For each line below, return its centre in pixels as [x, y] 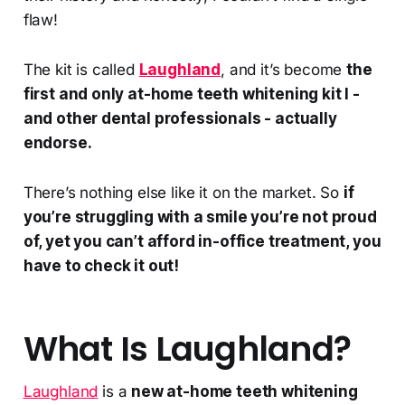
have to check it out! [101, 265]
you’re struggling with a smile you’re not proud [200, 217]
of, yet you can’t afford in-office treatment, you [202, 241]
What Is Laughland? [187, 348]
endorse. [57, 142]
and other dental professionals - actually [180, 118]
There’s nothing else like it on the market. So [183, 192]
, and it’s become [284, 69]
